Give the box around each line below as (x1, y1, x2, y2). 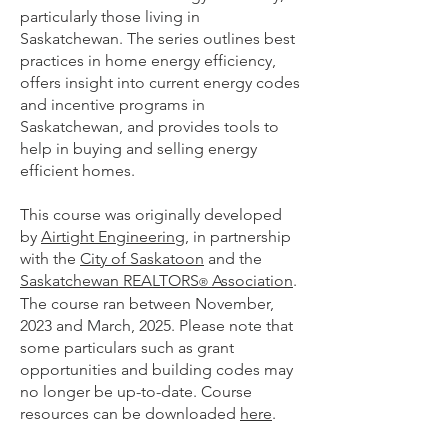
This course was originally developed (20, 205, 282, 224)
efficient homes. (20, 161, 135, 180)
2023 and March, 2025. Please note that (20, 316, 293, 335)
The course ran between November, (20, 294, 274, 313)
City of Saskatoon (80, 249, 204, 268)
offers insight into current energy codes (20, 73, 300, 92)
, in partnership (185, 227, 291, 246)
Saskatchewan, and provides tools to (20, 117, 279, 136)
